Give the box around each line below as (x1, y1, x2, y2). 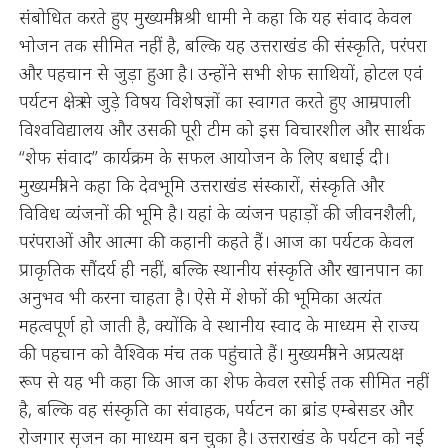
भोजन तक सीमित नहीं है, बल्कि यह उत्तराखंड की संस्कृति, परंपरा (18, 33, 427, 57)
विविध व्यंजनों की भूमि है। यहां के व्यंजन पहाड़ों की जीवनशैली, (18, 201, 416, 225)
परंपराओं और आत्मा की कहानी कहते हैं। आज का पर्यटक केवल (18, 229, 414, 253)
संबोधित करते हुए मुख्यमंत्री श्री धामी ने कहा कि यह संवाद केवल (18, 5, 412, 29)
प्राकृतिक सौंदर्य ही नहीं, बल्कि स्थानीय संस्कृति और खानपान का (18, 257, 423, 281)
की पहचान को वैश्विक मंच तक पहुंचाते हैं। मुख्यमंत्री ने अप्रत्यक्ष (18, 341, 403, 365)
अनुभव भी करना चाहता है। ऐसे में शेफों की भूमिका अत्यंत (18, 285, 382, 309)
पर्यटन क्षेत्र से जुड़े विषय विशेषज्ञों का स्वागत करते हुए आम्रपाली (18, 89, 411, 113)
